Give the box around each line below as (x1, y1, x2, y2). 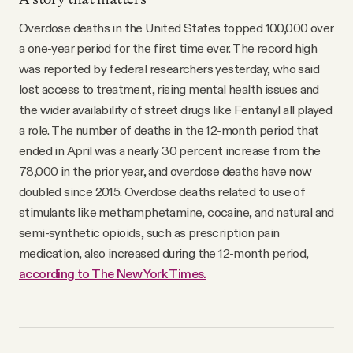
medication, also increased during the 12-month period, (19, 244, 309, 261)
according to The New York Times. (19, 265, 206, 281)
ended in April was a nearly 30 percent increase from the (19, 142, 321, 158)
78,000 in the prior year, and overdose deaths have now (19, 162, 312, 179)
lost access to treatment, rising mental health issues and (19, 80, 319, 97)
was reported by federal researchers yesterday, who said (19, 60, 319, 76)
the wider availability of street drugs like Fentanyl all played (19, 101, 333, 117)
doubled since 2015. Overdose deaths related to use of (19, 183, 306, 199)
